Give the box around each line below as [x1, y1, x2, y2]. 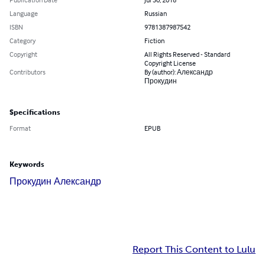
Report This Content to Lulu [132, 244, 256, 256]
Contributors [9, 67, 46, 77]
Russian [144, 9, 167, 18]
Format [9, 124, 31, 133]
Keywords [9, 160, 44, 169]
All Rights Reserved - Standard [144, 50, 230, 59]
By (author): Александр [144, 67, 213, 77]
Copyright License [144, 59, 196, 68]
